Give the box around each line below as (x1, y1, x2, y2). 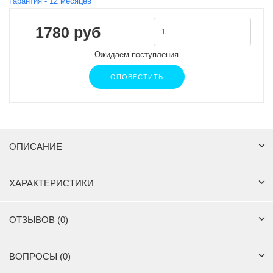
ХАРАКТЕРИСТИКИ (9, 178, 94, 189)
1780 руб (35, 23, 101, 41)
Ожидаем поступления (94, 50, 179, 60)
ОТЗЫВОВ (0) (9, 214, 68, 225)
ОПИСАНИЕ (9, 141, 62, 152)
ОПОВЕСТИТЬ (110, 73, 163, 81)
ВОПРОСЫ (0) (9, 251, 71, 262)
